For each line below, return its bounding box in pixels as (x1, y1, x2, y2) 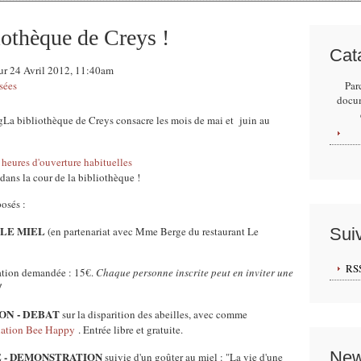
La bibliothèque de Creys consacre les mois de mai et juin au (3, 113, 270, 127)
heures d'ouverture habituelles (2, 155, 132, 169)
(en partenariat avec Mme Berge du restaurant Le (45, 224, 259, 239)
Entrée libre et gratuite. (81, 322, 183, 337)
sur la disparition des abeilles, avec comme (60, 307, 247, 322)
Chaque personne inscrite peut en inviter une (96, 265, 293, 280)
